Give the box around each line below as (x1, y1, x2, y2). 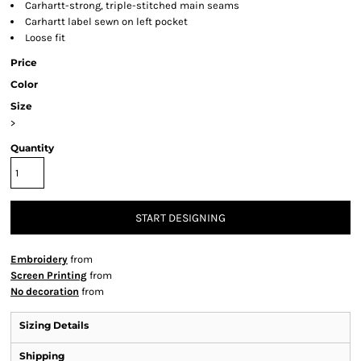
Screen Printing (10, 269, 87, 282)
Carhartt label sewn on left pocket (25, 15, 188, 28)
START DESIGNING (135, 211, 226, 226)
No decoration (10, 285, 79, 298)
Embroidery (10, 253, 68, 266)
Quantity (10, 142, 54, 155)
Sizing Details (19, 319, 89, 332)
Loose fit (25, 31, 65, 44)
